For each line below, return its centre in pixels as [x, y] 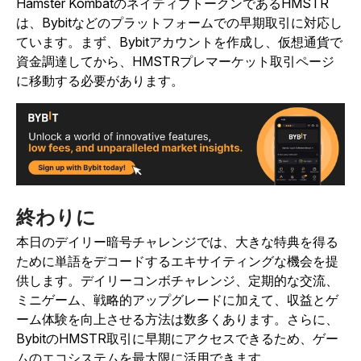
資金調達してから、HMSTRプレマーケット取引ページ [175, 62]
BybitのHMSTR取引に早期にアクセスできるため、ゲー [177, 339]
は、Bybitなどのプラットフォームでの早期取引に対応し [179, 23]
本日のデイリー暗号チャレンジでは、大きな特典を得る [177, 242]
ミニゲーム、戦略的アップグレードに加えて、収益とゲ [177, 300]
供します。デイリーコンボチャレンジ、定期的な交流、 [177, 281]
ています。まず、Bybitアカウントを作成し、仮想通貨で [179, 42]
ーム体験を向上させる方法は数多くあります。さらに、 [177, 320]
